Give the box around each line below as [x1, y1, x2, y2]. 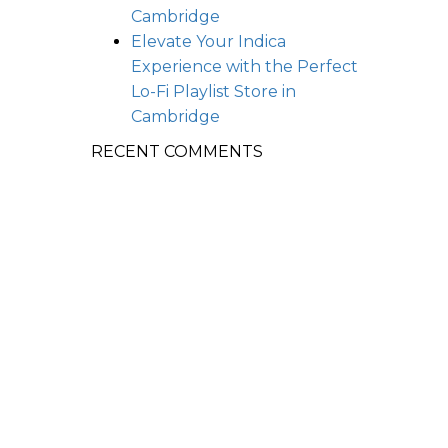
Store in [234, 82, 296, 101]
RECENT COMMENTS [91, 142, 263, 161]
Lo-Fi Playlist [131, 82, 234, 101]
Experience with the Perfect [131, 57, 358, 76]
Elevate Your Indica [131, 32, 286, 51]
